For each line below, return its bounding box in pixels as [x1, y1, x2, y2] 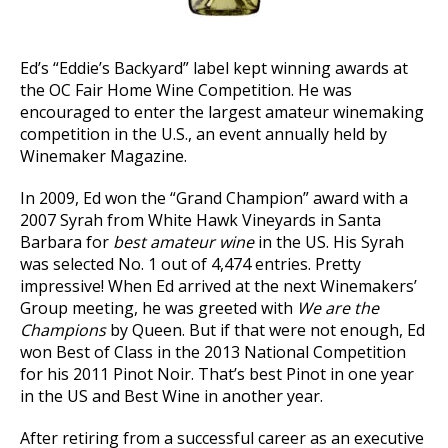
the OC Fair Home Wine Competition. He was [20, 78, 352, 101]
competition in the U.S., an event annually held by [20, 122, 387, 145]
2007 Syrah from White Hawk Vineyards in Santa [20, 208, 381, 231]
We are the [297, 296, 379, 319]
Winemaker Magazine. [20, 144, 187, 167]
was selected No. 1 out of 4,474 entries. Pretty [20, 252, 361, 275]
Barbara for [20, 230, 113, 253]
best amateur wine [113, 230, 258, 253]
